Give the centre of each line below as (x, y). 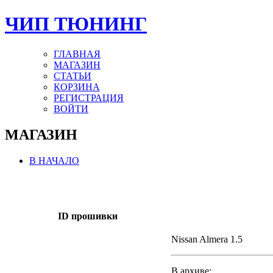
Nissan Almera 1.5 (207, 239)
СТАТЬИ (73, 76)
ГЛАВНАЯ (77, 54)
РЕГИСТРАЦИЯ (89, 97)
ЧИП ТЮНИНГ (76, 24)
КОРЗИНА (77, 87)
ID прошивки (88, 216)
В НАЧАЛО (54, 160)
